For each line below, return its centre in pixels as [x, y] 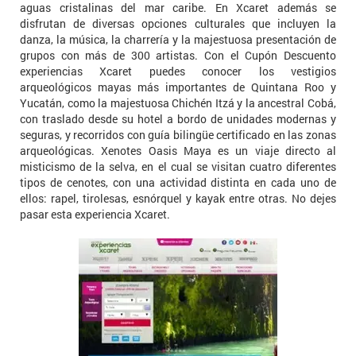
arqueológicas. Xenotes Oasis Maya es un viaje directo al [178, 150]
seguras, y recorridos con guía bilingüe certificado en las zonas [178, 134]
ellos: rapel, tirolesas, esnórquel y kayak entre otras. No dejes [178, 198]
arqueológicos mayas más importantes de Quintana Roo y [178, 87]
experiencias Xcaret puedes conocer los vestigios [178, 71]
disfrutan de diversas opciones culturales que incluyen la [178, 23]
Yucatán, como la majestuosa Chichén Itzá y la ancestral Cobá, [178, 103]
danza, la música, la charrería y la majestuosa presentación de [178, 39]
